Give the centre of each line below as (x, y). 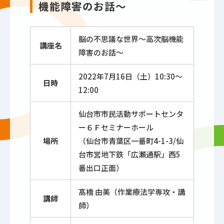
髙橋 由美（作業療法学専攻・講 (132, 192)
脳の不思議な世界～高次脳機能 (131, 39)
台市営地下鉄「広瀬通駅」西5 (129, 154)
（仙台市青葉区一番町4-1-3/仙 (131, 141)
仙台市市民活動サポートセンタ (131, 114)
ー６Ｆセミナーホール (116, 127)
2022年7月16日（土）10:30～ (130, 76)
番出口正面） (101, 168)
